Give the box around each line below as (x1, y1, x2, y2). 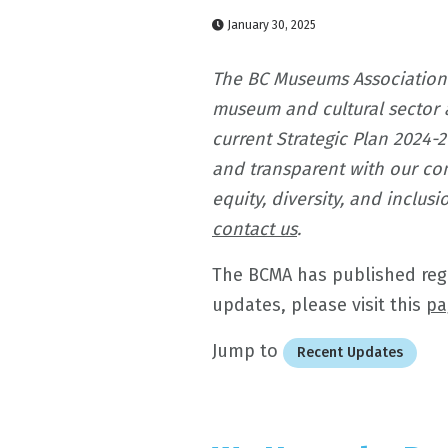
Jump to (212, 340, 283, 362)
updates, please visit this (212, 294, 426, 316)
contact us (212, 218, 297, 240)
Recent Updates (297, 344, 403, 361)
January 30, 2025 (224, 18, 316, 32)
